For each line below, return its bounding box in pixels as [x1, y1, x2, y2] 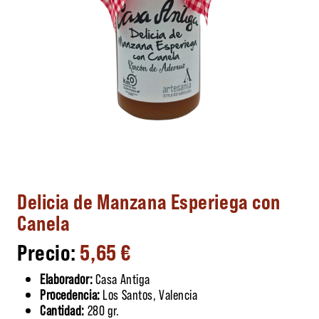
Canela [17, 209, 70, 235]
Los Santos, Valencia [100, 285, 198, 303]
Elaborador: [40, 269, 93, 287]
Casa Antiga [93, 269, 150, 287]
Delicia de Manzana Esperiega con [17, 187, 281, 214]
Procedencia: [40, 285, 100, 303]
